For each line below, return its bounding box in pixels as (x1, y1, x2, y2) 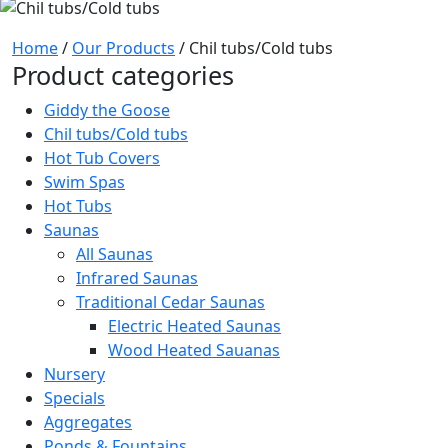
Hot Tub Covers (44, 146, 160, 169)
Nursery (44, 362, 105, 385)
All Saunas (76, 242, 153, 265)
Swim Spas (44, 170, 125, 193)
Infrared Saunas (76, 266, 198, 289)
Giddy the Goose (44, 98, 170, 121)
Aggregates (44, 410, 132, 433)
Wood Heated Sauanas (108, 338, 280, 361)
